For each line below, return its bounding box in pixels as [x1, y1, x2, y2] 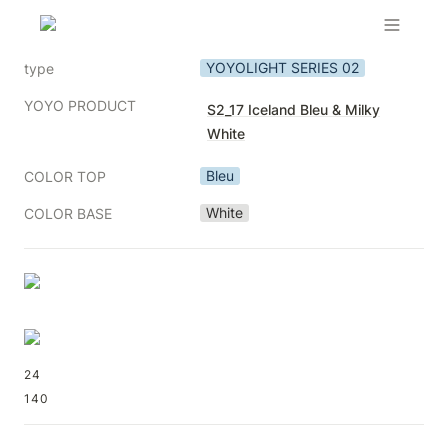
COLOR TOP [24, 168, 106, 185]
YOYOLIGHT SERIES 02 [206, 59, 359, 76]
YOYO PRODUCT [24, 97, 136, 114]
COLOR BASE [24, 205, 112, 222]
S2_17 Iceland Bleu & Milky [207, 101, 380, 118]
